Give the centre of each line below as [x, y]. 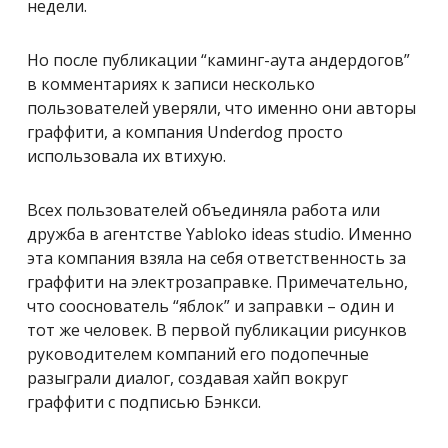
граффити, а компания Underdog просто [185, 131]
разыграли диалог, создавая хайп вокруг [187, 377]
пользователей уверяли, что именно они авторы [221, 107]
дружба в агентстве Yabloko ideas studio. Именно [219, 233]
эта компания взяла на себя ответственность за [216, 257]
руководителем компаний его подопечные [198, 353]
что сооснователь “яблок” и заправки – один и [210, 305]
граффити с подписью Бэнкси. [144, 401]
